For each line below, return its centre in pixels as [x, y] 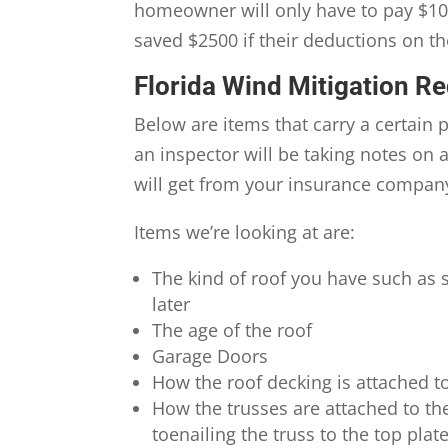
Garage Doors [210, 356]
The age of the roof [232, 330]
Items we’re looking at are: [245, 232]
